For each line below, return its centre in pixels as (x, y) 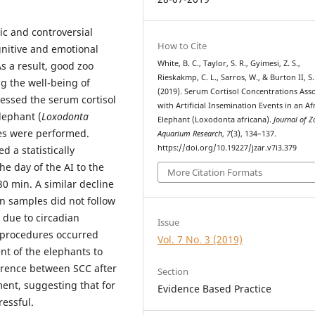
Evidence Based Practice (215, 289)
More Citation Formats (215, 173)
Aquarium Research (190, 133)
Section (173, 272)
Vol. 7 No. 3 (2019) (200, 240)
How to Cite (182, 45)
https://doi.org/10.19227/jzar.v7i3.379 (227, 147)
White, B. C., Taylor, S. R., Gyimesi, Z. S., (229, 63)
